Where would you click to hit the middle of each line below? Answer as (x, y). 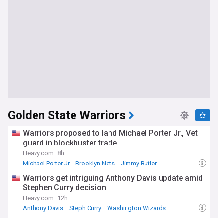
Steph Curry (85, 208)
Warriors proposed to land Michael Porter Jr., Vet (110, 133)
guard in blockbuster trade (70, 143)
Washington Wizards (136, 208)
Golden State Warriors (67, 116)
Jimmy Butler (139, 163)
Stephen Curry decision (64, 188)
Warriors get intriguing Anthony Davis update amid (113, 178)
